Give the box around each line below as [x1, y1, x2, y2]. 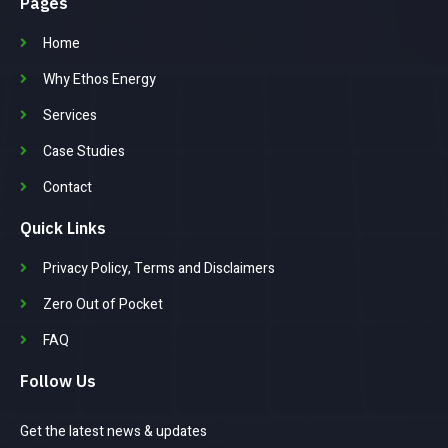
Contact [42, 176, 92, 198]
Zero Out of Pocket [42, 293, 163, 315]
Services [42, 104, 97, 126]
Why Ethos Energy [42, 68, 156, 90]
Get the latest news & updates [20, 420, 207, 442]
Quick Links [20, 217, 106, 238]
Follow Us [20, 370, 96, 391]
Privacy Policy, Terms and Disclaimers [42, 257, 275, 279]
